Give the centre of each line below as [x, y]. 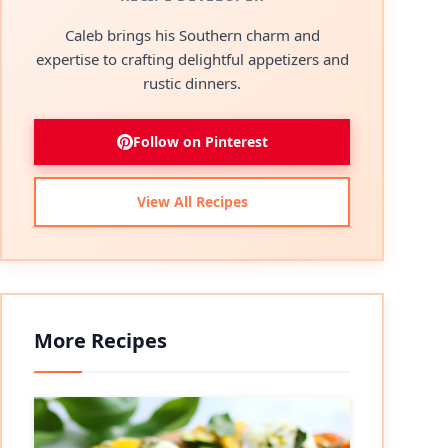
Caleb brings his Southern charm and [192, 35]
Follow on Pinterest [200, 141]
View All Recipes [192, 201]
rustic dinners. [192, 83]
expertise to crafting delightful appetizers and [192, 59]
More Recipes [100, 340]
